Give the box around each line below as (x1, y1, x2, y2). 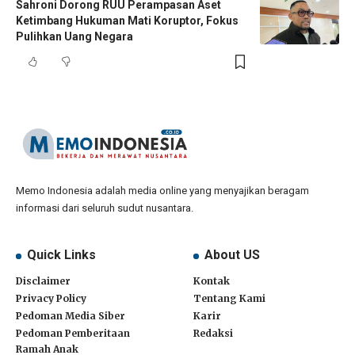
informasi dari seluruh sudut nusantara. (16, 202, 193, 215)
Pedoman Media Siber (16, 310, 125, 323)
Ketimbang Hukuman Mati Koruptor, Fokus (16, 14, 239, 28)
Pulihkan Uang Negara (16, 30, 133, 44)
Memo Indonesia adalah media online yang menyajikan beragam (16, 185, 309, 197)
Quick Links (27, 247, 97, 263)
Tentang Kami (193, 292, 265, 305)
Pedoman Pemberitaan (16, 327, 130, 340)
